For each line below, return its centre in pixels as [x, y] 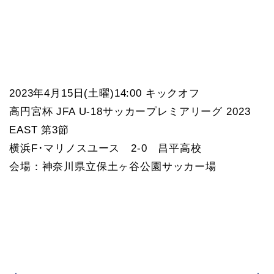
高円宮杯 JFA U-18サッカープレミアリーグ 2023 [130, 112]
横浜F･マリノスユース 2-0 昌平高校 [106, 149]
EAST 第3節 [39, 130]
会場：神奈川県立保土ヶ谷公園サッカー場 [113, 167]
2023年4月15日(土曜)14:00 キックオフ [105, 94]
